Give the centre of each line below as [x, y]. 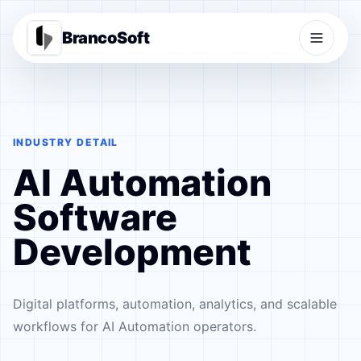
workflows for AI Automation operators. [135, 326]
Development [132, 252]
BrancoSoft [106, 38]
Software [95, 218]
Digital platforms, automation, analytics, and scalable [175, 304]
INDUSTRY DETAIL [66, 142]
